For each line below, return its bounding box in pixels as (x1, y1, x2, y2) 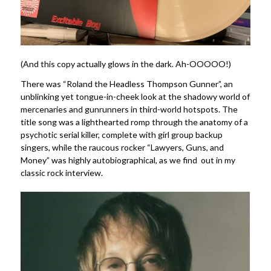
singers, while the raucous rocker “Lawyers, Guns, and (20, 142, 224, 153)
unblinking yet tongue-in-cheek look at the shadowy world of (20, 91, 250, 102)
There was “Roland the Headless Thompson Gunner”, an (20, 79, 233, 90)
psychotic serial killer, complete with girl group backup (20, 129, 223, 140)
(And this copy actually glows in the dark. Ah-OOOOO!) (20, 59, 231, 70)
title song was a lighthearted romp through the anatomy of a (20, 117, 248, 128)
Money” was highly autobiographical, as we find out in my (20, 155, 235, 166)
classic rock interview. (20, 168, 103, 178)
